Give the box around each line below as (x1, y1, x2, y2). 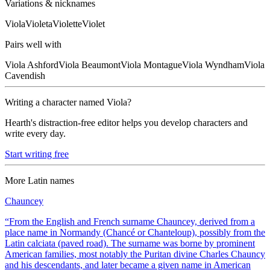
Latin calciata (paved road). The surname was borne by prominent (5, 237, 255, 248)
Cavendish (5, 70, 45, 81)
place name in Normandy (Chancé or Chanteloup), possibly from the (5, 227, 265, 237)
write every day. (5, 128, 66, 139)
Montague (143, 59, 182, 70)
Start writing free (5, 148, 69, 159)
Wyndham (205, 59, 244, 70)
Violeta (25, 18, 52, 29)
